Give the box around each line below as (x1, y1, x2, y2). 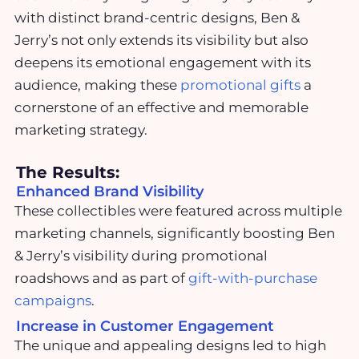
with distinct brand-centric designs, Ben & (14, 9, 300, 26)
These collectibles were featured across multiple (14, 203, 342, 220)
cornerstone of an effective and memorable (14, 99, 309, 115)
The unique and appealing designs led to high (14, 337, 326, 353)
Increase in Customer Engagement (16, 317, 274, 335)
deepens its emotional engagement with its (14, 54, 311, 71)
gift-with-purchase (188, 270, 317, 287)
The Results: (16, 163, 119, 183)
